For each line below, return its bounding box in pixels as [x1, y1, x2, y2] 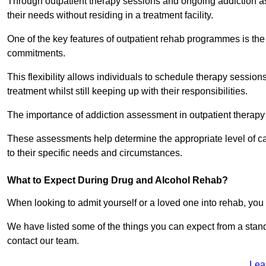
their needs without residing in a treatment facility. [7, 10, 213, 21]
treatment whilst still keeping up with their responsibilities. [7, 86, 248, 97]
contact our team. [7, 236, 79, 246]
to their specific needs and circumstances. [7, 148, 182, 159]
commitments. [7, 48, 68, 59]
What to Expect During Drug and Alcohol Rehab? [7, 175, 228, 186]
